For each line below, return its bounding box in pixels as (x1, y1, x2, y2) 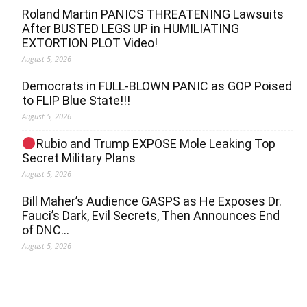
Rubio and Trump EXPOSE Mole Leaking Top (36, 136, 275, 151)
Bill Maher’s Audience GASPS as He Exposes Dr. (22, 194, 282, 209)
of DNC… (22, 223, 69, 238)
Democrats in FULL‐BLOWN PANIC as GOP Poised (22, 79, 292, 94)
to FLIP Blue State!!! (22, 93, 130, 108)
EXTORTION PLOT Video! (22, 36, 158, 51)
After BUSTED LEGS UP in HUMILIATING (22, 21, 239, 36)
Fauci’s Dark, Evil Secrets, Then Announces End (22, 208, 280, 223)
